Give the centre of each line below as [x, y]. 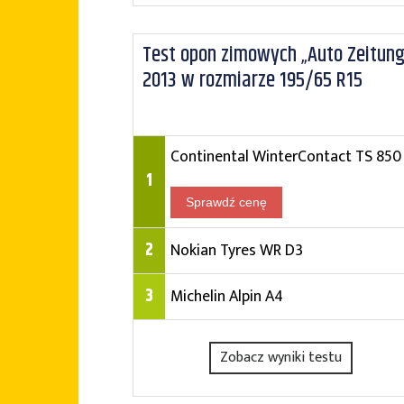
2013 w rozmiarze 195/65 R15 [252, 80]
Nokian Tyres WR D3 [237, 250]
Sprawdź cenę [226, 202]
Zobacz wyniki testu [281, 358]
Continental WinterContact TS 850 [286, 156]
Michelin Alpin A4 [227, 296]
